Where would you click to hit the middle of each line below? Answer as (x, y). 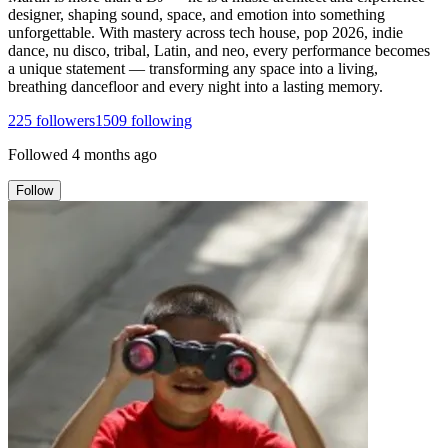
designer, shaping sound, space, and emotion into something (196, 14)
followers (63, 120)
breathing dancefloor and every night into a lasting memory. (195, 86)
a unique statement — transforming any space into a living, (193, 68)
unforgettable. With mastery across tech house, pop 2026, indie (205, 32)
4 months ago (114, 154)
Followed (38, 154)
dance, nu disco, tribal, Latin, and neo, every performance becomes (219, 50)
